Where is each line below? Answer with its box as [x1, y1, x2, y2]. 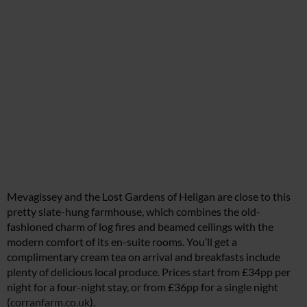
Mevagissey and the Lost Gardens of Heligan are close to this [7, 190, 291, 204]
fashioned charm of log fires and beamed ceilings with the [7, 220, 273, 234]
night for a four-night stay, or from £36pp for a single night [7, 280, 278, 294]
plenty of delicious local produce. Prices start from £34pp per [7, 265, 291, 279]
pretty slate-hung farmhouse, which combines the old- [7, 205, 260, 219]
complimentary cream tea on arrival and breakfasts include [7, 250, 280, 264]
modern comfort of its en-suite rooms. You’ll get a [7, 235, 237, 249]
